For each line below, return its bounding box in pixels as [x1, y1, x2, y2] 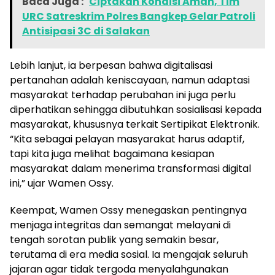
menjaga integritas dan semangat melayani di [10, 218, 231, 233]
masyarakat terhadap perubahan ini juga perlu [10, 88, 236, 103]
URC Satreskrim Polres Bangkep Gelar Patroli [22, 9, 255, 24]
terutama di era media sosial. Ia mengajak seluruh [10, 247, 248, 262]
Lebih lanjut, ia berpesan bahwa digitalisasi [10, 58, 212, 73]
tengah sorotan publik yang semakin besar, [10, 233, 219, 247]
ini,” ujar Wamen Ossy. [10, 176, 114, 191]
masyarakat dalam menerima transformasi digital [10, 161, 251, 176]
